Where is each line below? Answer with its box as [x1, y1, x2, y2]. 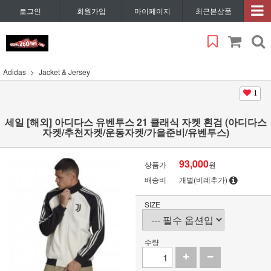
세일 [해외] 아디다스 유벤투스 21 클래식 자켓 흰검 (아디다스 [4, 115, 267, 129]
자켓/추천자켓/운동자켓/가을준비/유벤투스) [42, 125, 229, 139]
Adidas [3, 67, 26, 77]
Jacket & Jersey [39, 67, 90, 77]
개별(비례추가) [179, 174, 228, 184]
